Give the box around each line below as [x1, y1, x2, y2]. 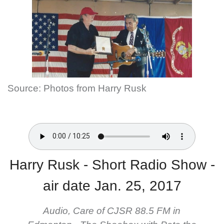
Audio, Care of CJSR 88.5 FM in [43, 205, 181, 216]
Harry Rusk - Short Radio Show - [9, 156, 215, 172]
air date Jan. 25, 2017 [42, 177, 181, 193]
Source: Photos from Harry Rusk [7, 82, 146, 93]
